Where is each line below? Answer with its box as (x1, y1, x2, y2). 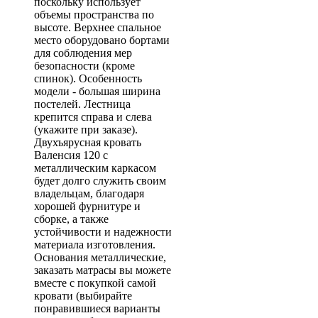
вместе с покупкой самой (34, 277, 156, 289)
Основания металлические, (34, 251, 166, 263)
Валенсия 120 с (34, 149, 108, 161)
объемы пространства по (34, 9, 154, 21)
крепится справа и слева (34, 111, 152, 123)
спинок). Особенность (34, 72, 142, 84)
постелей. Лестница (34, 98, 131, 110)
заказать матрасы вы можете (34, 264, 171, 276)
